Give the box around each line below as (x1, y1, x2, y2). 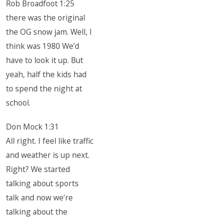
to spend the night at (6, 83, 83, 94)
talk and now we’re (6, 192, 73, 203)
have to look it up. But (6, 55, 84, 66)
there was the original (6, 12, 86, 23)
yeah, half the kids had (6, 69, 87, 80)
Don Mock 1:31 (6, 121, 60, 132)
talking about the (6, 206, 68, 217)
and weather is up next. (6, 150, 90, 160)
